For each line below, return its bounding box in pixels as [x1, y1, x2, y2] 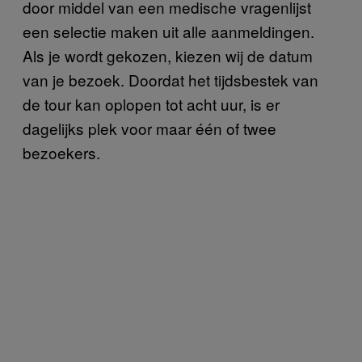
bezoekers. [23, 141, 100, 163]
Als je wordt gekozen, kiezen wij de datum [23, 44, 313, 66]
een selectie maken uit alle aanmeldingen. [23, 19, 314, 42]
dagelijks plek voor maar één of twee [23, 116, 276, 139]
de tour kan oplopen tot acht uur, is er [23, 92, 280, 115]
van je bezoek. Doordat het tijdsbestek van [23, 68, 318, 90]
